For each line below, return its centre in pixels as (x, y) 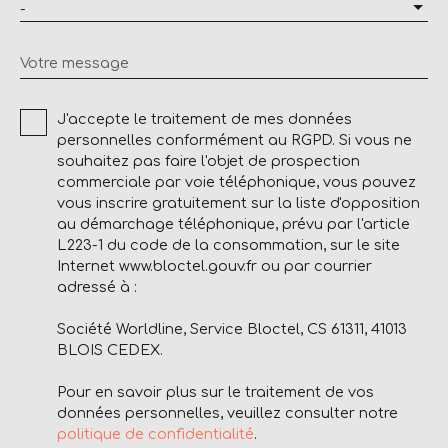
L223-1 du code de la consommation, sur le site (228, 245)
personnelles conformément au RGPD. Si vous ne (234, 140)
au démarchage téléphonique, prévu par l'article (233, 224)
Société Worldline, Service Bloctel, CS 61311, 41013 (232, 329)
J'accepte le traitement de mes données (204, 119)
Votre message (74, 63)
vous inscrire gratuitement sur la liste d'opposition (238, 203)
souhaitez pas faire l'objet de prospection (208, 161)
